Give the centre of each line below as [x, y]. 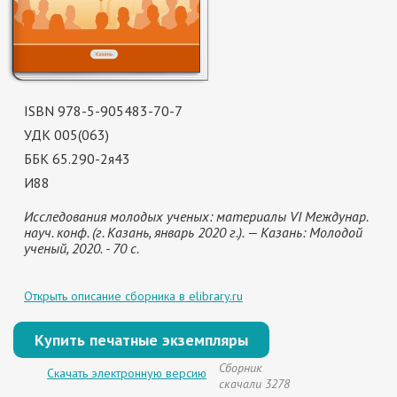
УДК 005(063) [66, 135]
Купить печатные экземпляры [141, 340]
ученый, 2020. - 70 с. [82, 248]
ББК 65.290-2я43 [77, 159]
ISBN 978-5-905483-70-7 [103, 111]
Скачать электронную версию [127, 373]
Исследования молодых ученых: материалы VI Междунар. [196, 216]
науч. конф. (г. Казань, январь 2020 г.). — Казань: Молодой [193, 232]
